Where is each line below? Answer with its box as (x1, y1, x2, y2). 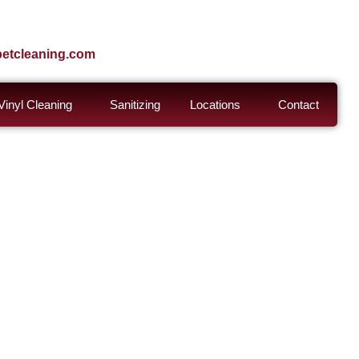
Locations (189, 98, 240, 111)
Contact (277, 98, 319, 111)
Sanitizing (109, 98, 160, 111)
